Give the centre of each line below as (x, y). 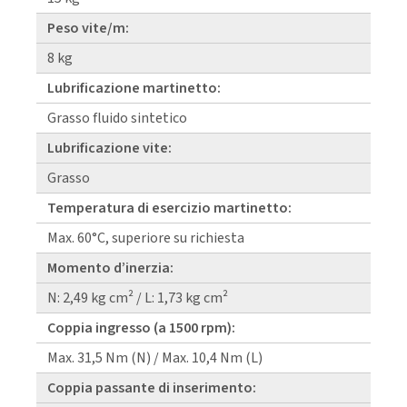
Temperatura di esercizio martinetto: (169, 208)
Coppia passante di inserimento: (152, 388)
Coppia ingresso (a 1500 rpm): (141, 328)
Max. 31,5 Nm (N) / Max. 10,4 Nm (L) (155, 358)
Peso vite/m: (88, 29)
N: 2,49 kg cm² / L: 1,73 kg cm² (138, 298)
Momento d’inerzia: (110, 268)
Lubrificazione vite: (109, 149)
